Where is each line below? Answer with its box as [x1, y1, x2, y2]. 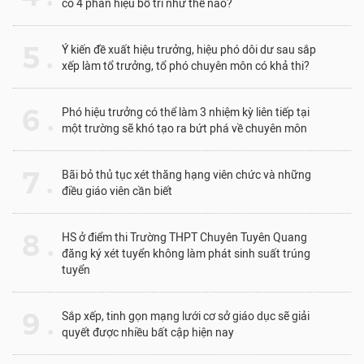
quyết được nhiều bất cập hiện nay [62, 326, 234, 340]
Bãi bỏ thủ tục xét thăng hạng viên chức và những [62, 168, 311, 183]
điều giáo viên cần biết [62, 184, 172, 199]
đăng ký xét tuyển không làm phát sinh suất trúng [62, 247, 310, 262]
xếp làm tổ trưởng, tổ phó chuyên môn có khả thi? [62, 59, 310, 74]
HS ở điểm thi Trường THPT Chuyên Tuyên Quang [62, 231, 307, 245]
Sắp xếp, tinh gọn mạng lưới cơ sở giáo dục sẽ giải [62, 310, 310, 324]
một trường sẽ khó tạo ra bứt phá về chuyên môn [62, 122, 307, 136]
